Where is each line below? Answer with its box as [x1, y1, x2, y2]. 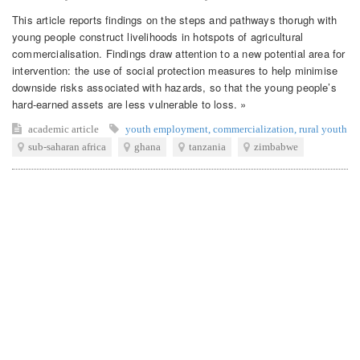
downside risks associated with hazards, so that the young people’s [12, 79, 337, 95]
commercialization [213, 122, 294, 135]
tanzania [189, 140, 226, 153]
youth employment [125, 122, 208, 135]
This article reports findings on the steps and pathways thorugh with [12, 11, 337, 27]
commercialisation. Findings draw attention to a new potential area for [12, 45, 346, 61]
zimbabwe [254, 140, 298, 153]
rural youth [299, 122, 347, 135]
